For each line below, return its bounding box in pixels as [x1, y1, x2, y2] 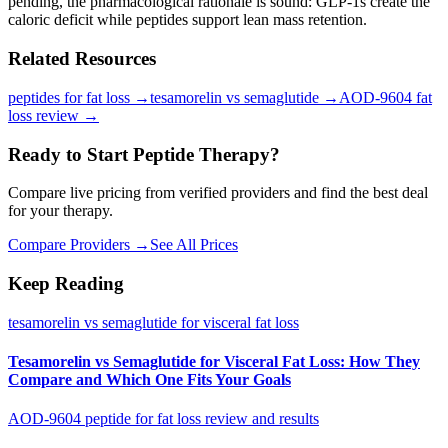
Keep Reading [8, 272, 124, 294]
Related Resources [8, 48, 156, 70]
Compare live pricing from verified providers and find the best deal [8, 184, 428, 202]
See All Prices [150, 236, 238, 254]
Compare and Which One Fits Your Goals [8, 370, 291, 388]
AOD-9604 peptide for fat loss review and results [8, 410, 319, 428]
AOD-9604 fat [339, 88, 432, 106]
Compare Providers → [8, 236, 150, 254]
